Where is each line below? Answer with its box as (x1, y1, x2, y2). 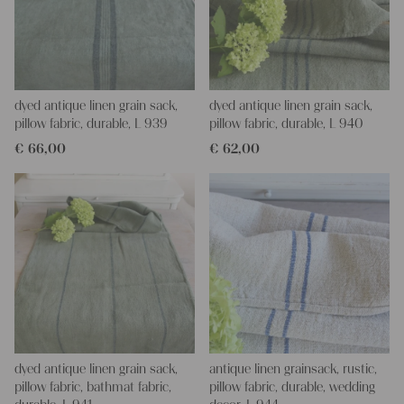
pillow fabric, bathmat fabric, (14, 380, 171, 395)
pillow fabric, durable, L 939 (14, 116, 168, 132)
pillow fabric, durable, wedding (209, 380, 375, 395)
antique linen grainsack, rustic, (209, 362, 377, 377)
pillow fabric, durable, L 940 (209, 116, 363, 132)
